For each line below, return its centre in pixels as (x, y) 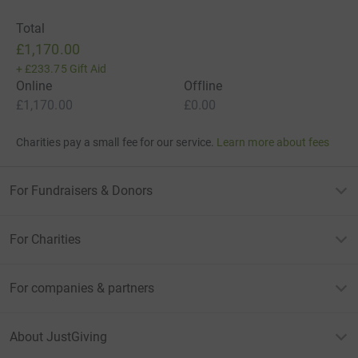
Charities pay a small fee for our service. (115, 143)
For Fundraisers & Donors (81, 191)
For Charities (45, 240)
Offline (203, 86)
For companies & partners (82, 288)
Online (34, 86)
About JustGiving (58, 337)
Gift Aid (88, 69)
